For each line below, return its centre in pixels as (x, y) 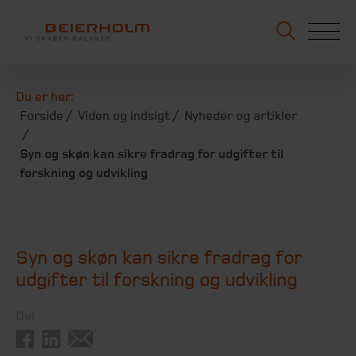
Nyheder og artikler (241, 116)
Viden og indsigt (124, 116)
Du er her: (45, 97)
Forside (42, 116)
